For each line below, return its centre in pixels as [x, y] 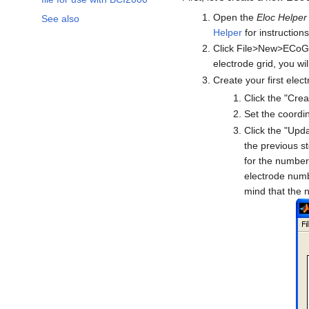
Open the [235, 17]
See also [60, 18]
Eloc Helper [281, 17]
